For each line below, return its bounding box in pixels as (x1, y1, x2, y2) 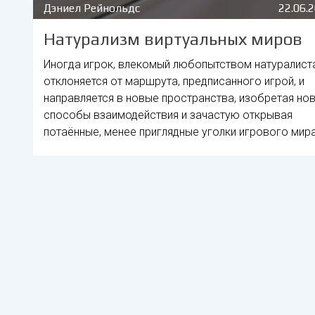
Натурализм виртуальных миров (44, 30, 302, 49)
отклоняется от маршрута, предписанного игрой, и (44, 75, 304, 89)
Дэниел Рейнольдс (44, 1, 140, 15)
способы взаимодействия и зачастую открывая (44, 108, 292, 122)
